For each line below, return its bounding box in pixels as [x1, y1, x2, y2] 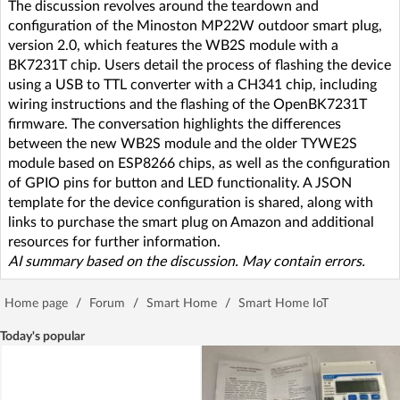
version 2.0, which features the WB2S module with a [8, 37, 338, 53]
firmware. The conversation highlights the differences [8, 116, 341, 131]
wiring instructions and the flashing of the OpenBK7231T [8, 96, 367, 112]
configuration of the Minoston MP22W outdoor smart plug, [8, 18, 382, 33]
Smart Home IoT [238, 296, 329, 310]
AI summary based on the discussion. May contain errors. [8, 254, 365, 269]
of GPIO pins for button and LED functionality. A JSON [8, 175, 352, 190]
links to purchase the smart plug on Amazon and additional [8, 214, 374, 229]
